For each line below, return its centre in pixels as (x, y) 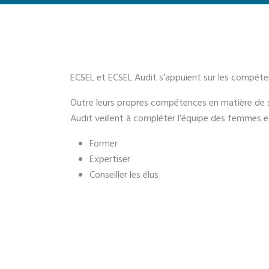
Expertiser (110, 160)
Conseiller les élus (124, 175)
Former (104, 144)
